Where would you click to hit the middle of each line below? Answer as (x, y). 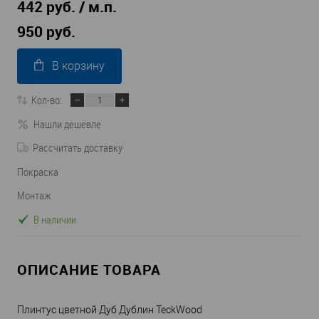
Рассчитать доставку (78, 148)
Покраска (38, 171)
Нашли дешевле (67, 124)
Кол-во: (47, 100)
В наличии (55, 219)
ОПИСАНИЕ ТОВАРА (89, 270)
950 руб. (46, 32)
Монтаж (34, 195)
